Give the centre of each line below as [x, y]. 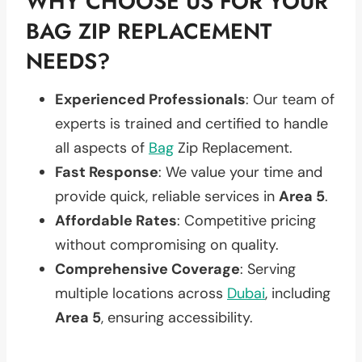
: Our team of [290, 99]
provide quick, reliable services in [167, 196]
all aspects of [102, 147]
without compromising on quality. [167, 244]
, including [298, 293]
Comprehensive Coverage [147, 269]
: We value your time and [240, 172]
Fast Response [107, 172]
